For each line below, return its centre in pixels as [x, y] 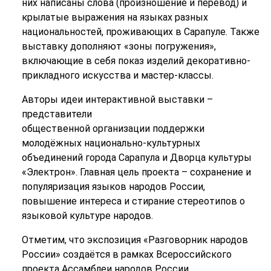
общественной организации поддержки [113, 129]
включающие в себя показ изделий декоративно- [136, 61]
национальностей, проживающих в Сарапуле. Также [140, 32]
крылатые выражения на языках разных [115, 17]
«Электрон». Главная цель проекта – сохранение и [136, 172]
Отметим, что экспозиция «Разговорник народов [135, 240]
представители [57, 114]
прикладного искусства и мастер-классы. [117, 75]
